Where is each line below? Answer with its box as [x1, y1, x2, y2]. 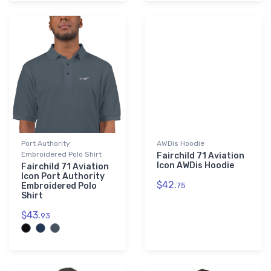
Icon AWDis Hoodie [157, 160, 234, 171]
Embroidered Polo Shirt [21, 150, 102, 159]
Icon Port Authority [21, 171, 105, 182]
